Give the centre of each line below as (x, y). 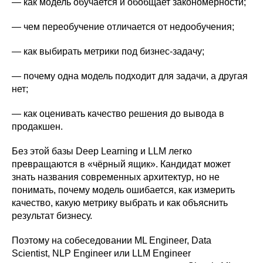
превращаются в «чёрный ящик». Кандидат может (121, 164)
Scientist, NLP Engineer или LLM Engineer (101, 253)
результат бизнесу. (52, 215)
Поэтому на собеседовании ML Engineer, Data (112, 240)
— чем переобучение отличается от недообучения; (123, 26)
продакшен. (37, 126)
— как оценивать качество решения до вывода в (118, 113)
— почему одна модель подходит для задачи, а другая (130, 76)
